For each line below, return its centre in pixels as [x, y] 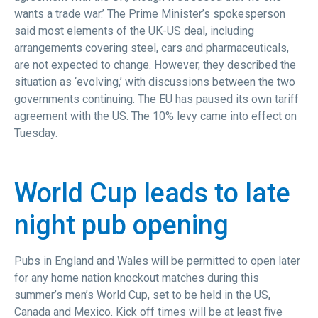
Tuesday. [36, 133]
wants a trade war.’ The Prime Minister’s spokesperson [150, 13]
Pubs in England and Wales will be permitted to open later [157, 261]
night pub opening [121, 225]
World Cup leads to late [152, 193]
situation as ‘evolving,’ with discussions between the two [155, 82]
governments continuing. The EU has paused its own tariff [157, 99]
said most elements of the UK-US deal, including [134, 31]
